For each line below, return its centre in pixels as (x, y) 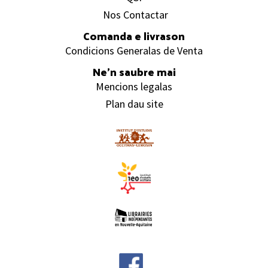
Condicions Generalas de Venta (134, 50)
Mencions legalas (134, 86)
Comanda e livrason (134, 35)
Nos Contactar (135, 14)
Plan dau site (134, 103)
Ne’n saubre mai (134, 71)
